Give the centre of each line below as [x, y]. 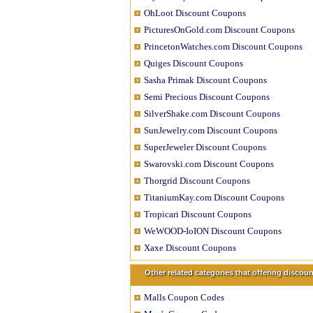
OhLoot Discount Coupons [195, 13]
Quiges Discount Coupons [194, 63]
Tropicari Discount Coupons [198, 214]
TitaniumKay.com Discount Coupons [214, 197]
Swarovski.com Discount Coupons [209, 164]
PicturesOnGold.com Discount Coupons [219, 30]
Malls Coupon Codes [184, 297]
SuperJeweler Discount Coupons [205, 147]
